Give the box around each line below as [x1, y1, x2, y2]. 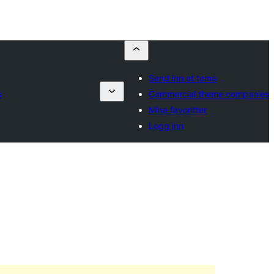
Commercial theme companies [149, 89, 269, 99]
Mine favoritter [149, 105, 207, 115]
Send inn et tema [149, 73, 217, 83]
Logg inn [149, 120, 183, 131]
